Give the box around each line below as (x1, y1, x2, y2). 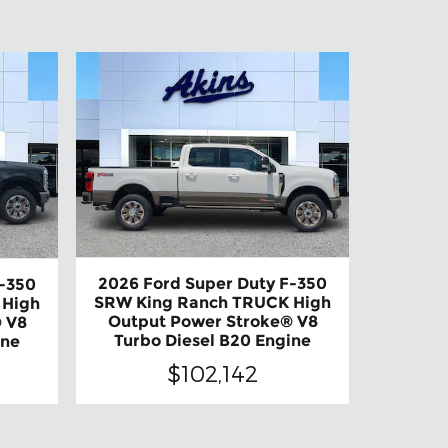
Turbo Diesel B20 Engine (114, 330, 312, 350)
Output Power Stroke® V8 (107, 311, 318, 331)
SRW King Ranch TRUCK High (94, 292, 332, 312)
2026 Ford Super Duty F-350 (98, 273, 328, 293)
